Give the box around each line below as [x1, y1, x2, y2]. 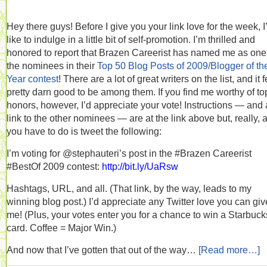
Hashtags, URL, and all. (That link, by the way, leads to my [7, 183, 252, 194]
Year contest [7, 73, 58, 84]
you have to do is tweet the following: [7, 126, 162, 136]
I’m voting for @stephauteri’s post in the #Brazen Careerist [7, 148, 252, 159]
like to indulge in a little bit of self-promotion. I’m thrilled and [7, 34, 255, 45]
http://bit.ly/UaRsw [102, 161, 178, 172]
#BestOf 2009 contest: [7, 161, 102, 172]
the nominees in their [7, 60, 97, 71]
